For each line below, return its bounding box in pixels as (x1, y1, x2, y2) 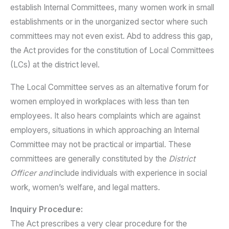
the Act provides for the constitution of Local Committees (10, 45, 214, 56)
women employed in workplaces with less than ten (10, 96, 189, 106)
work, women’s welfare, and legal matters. (10, 182, 160, 192)
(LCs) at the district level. (10, 60, 100, 70)
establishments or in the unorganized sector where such (10, 17, 208, 27)
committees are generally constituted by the (10, 153, 169, 164)
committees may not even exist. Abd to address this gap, (10, 31, 213, 41)
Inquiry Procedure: (10, 204, 83, 215)
